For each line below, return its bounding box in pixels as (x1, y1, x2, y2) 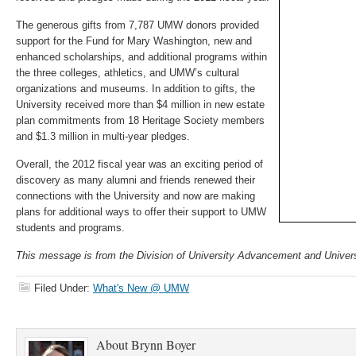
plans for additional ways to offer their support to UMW (16, 206, 266, 218)
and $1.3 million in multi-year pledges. (16, 130, 190, 142)
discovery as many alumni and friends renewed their (16, 174, 255, 186)
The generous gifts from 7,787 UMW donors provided (16, 19, 259, 31)
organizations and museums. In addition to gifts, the (16, 83, 255, 95)
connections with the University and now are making (16, 190, 255, 202)
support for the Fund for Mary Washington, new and (16, 35, 252, 47)
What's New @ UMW (93, 282, 189, 294)
